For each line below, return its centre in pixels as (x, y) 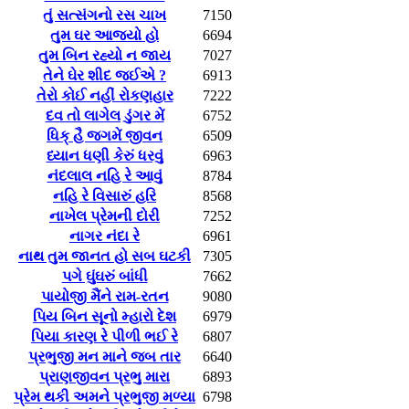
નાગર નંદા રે (105, 236)
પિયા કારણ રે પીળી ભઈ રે (105, 336)
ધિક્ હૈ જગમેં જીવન (105, 135)
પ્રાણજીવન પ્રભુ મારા (105, 376)
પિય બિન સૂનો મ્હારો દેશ (105, 316)
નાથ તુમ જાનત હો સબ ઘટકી (105, 256)
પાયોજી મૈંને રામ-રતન (105, 296)
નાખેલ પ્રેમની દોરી (105, 215)
